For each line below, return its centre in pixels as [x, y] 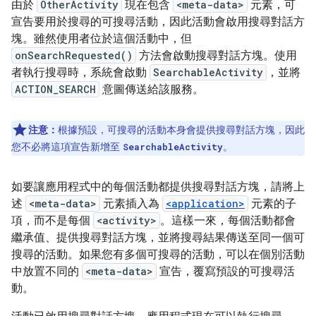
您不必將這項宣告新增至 [67, 147]
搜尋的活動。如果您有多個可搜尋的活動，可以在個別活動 [158, 255]
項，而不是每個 [52, 221]
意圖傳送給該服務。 [152, 90]
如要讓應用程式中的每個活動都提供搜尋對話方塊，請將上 [158, 187]
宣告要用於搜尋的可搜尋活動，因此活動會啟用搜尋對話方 [158, 22]
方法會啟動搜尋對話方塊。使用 [217, 56]
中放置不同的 [47, 272]
